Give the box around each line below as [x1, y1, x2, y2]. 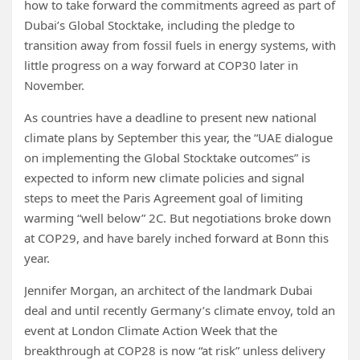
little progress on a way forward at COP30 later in [24, 57, 298, 73]
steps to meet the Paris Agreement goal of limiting [24, 190, 303, 206]
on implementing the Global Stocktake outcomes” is [24, 149, 310, 166]
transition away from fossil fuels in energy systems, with [24, 37, 336, 53]
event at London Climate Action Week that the [24, 322, 277, 338]
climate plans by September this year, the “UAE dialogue [24, 129, 333, 145]
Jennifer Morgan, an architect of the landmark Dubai [24, 282, 313, 298]
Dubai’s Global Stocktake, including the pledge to [24, 17, 295, 33]
